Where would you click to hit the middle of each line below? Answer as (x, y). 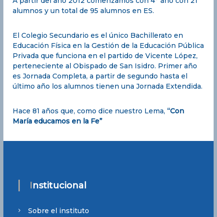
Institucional (59, 185)
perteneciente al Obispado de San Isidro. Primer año (105, 66)
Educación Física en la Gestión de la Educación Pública (108, 45)
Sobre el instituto (58, 210)
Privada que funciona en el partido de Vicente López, (105, 55)
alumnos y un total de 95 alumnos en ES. (84, 10)
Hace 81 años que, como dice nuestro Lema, (90, 111)
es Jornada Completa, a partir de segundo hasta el (100, 76)
